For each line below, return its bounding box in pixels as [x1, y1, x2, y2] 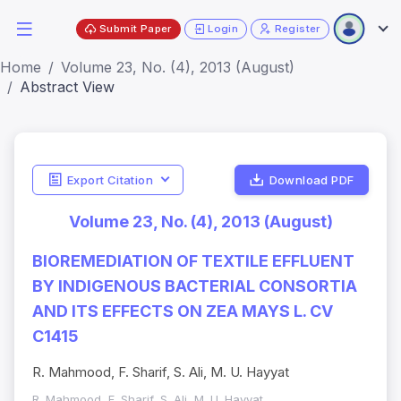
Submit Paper [99, 21, 172, 35]
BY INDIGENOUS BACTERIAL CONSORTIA [32, 277, 357, 296]
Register [274, 21, 320, 35]
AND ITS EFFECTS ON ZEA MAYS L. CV [32, 302, 333, 321]
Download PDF [269, 172, 354, 187]
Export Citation [66, 172, 153, 187]
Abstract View [20, 78, 115, 96]
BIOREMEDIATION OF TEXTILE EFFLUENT [32, 252, 354, 271]
